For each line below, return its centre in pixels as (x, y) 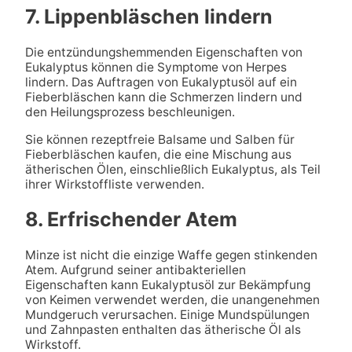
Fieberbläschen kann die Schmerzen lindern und (163, 97)
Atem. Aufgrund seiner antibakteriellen (135, 270)
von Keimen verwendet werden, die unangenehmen (172, 300)
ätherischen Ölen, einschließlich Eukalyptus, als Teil (172, 169)
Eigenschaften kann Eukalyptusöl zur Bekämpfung (167, 285)
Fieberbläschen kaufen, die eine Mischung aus (158, 154)
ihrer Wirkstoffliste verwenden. (114, 184)
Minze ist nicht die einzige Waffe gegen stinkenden (171, 255)
